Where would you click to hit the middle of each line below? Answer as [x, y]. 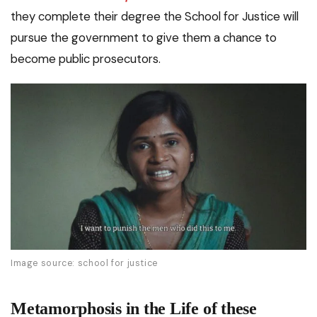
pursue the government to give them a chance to [144, 37]
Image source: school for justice [84, 264]
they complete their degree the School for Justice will [155, 16]
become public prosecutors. [86, 58]
